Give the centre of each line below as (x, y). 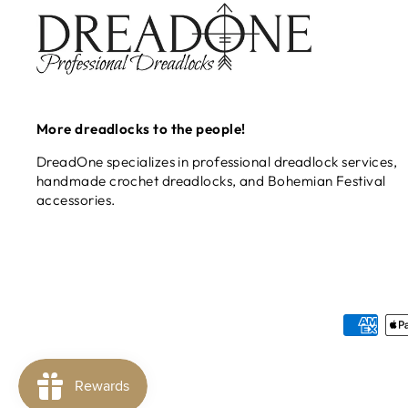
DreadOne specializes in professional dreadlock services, (217, 162)
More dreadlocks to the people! (141, 129)
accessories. (76, 200)
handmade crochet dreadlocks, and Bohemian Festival (211, 181)
